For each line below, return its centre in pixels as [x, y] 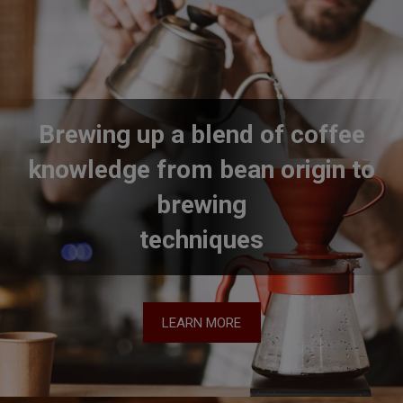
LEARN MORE [201, 375]
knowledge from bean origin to [201, 222]
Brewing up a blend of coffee [201, 187]
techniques [201, 292]
